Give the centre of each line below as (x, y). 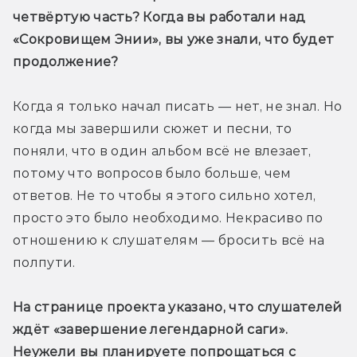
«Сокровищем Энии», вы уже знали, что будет (174, 40)
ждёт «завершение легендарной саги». (151, 330)
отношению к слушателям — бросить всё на (169, 241)
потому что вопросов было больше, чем (152, 174)
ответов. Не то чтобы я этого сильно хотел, (165, 196)
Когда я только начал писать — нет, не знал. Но (178, 107)
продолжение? (65, 62)
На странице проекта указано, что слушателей (178, 308)
